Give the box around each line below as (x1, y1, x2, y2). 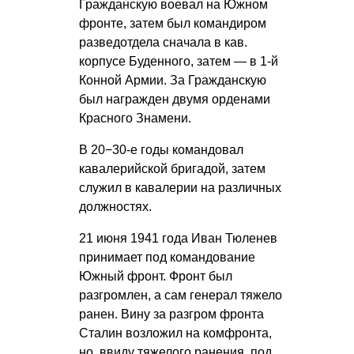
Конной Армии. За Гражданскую (79, 73, 266, 88)
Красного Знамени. (79, 111, 191, 126)
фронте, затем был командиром (79, 17, 266, 31)
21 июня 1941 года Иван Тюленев (79, 232, 277, 246)
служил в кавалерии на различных (79, 181, 281, 195)
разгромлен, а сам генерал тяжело (79, 288, 282, 303)
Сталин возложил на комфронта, (79, 326, 272, 341)
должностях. (79, 200, 152, 214)
